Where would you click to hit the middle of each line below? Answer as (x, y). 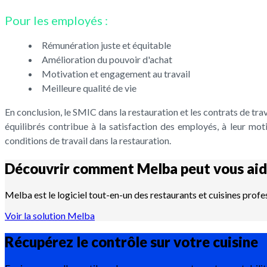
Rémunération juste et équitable (106, 45)
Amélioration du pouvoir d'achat (107, 60)
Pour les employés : (56, 21)
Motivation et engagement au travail (116, 74)
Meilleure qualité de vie (89, 88)
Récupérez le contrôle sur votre (109, 241)
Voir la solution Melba (50, 215)
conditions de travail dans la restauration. (88, 141)
